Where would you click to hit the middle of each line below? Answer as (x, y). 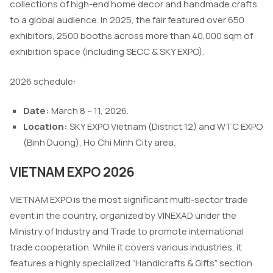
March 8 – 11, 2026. (89, 111)
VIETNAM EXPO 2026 (72, 172)
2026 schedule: (43, 81)
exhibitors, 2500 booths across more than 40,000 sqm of (131, 36)
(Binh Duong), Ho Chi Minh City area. (99, 143)
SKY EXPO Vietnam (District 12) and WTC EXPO (165, 127)
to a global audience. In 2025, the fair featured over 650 (127, 20)
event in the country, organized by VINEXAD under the (123, 215)
